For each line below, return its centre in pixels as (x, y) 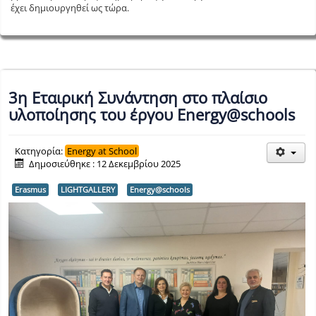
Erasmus (30, 190)
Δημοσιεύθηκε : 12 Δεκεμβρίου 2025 (105, 164)
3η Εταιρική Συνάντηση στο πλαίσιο (138, 98)
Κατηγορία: (40, 151)
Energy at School (102, 151)
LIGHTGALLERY (88, 190)
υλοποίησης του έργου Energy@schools (152, 115)
